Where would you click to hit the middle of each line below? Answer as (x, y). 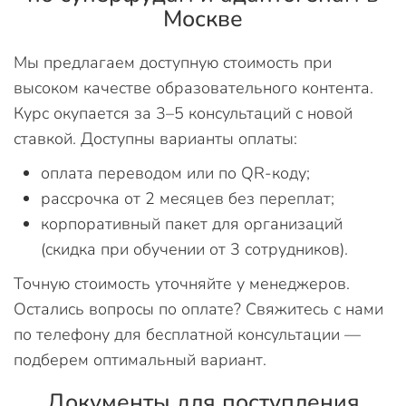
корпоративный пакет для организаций (192, 223)
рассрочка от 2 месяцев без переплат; (188, 198)
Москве (203, 19)
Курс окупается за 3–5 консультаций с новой (183, 113)
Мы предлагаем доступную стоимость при (173, 62)
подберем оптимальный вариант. (140, 359)
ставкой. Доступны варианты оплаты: (155, 138)
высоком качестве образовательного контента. (193, 87)
